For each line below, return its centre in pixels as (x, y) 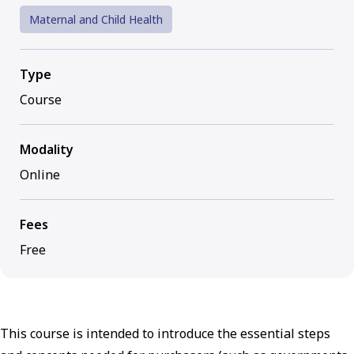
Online (40, 175)
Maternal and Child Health (96, 20)
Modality (47, 150)
